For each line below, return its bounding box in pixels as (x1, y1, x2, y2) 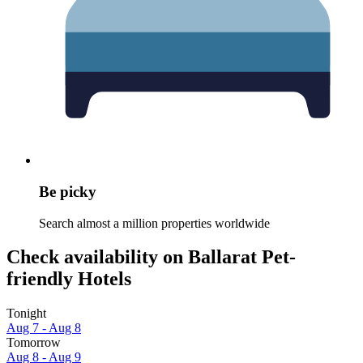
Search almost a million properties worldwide (39, 216, 270, 230)
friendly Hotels (6, 268, 131, 290)
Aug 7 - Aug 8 (6, 321, 81, 335)
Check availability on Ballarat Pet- (6, 246, 296, 268)
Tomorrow (6, 335, 61, 350)
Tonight (6, 306, 46, 321)
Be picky (39, 182, 96, 200)
